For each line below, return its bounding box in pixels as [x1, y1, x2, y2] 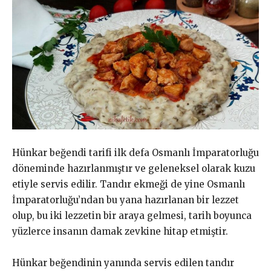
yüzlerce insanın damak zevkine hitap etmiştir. [12, 225, 228, 237]
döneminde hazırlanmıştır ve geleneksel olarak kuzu [12, 162, 255, 174]
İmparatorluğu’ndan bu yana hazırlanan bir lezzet [12, 194, 239, 206]
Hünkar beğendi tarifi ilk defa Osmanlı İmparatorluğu [12, 146, 259, 158]
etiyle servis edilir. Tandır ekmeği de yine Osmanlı [12, 178, 245, 190]
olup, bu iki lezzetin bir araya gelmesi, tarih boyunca [12, 209, 252, 221]
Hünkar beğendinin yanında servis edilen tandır [12, 256, 234, 269]
